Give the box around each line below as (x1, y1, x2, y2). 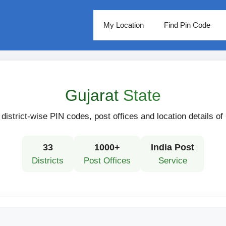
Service (158, 155, 187, 165)
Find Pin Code (164, 21, 210, 29)
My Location (103, 21, 144, 29)
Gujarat (65, 86, 123, 104)
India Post (151, 142, 194, 152)
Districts (32, 155, 64, 165)
